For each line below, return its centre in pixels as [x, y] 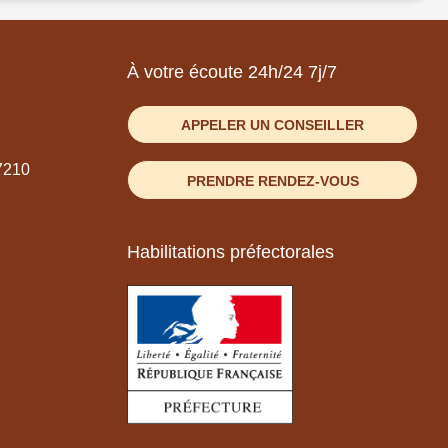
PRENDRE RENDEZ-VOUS [272, 180]
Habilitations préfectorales [230, 251]
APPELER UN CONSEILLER [272, 125]
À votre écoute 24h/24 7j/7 [232, 71]
